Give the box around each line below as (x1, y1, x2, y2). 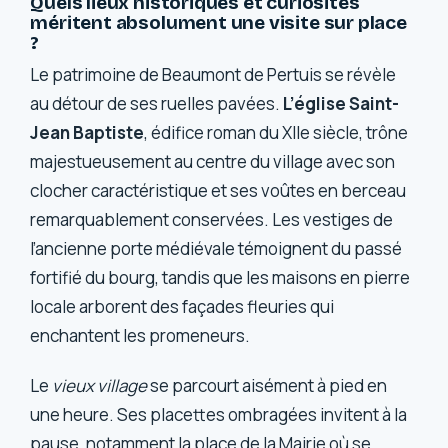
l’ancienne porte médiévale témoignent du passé (30, 237, 403, 261)
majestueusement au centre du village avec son (30, 150, 396, 174)
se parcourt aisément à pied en (147, 373, 388, 397)
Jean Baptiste (30, 121, 145, 145)
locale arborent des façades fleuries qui (30, 295, 335, 319)
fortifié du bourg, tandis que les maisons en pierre (30, 266, 411, 290)
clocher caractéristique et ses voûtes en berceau (30, 179, 407, 203)
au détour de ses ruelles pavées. (30, 92, 284, 116)
